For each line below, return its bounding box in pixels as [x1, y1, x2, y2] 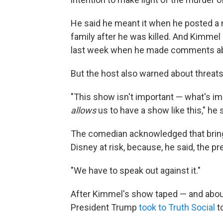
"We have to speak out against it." [71, 165, 201, 176]
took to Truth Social [139, 202, 217, 213]
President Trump [71, 202, 139, 213]
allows [71, 105, 98, 115]
